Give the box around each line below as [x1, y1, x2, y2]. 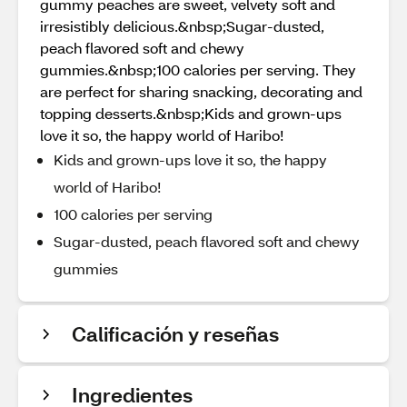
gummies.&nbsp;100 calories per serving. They [40, 60, 356, 79]
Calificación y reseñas [72, 321, 279, 347]
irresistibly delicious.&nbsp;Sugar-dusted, [40, 16, 324, 35]
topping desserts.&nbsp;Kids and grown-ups [40, 104, 342, 123]
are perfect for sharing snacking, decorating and [40, 82, 362, 101]
